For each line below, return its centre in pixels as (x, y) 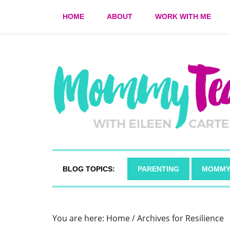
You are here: (79, 218)
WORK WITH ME (183, 16)
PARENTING (158, 169)
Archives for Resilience (179, 218)
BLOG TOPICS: (89, 169)
